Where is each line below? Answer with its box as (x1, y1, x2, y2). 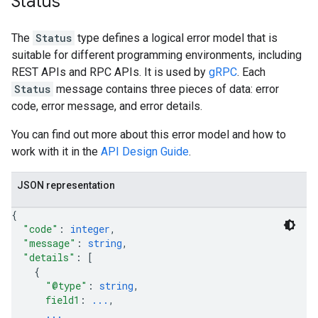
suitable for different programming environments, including (11, 48, 302, 62)
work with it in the (11, 145, 101, 158)
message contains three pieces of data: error (53, 82, 279, 96)
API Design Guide (101, 145, 189, 158)
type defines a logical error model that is (75, 31, 278, 45)
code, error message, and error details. (11, 99, 202, 113)
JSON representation (17, 180, 115, 191)
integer (70, 222, 110, 236)
